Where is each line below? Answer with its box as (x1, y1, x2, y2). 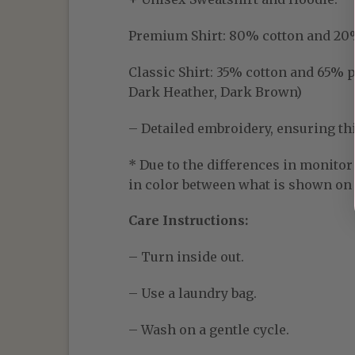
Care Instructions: (128, 212, 248, 229)
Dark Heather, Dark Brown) (128, 83, 302, 100)
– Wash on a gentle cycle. (128, 321, 289, 338)
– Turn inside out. (128, 249, 244, 265)
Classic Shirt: (128, 63, 213, 80)
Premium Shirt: (128, 28, 226, 44)
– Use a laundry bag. (128, 284, 257, 301)
